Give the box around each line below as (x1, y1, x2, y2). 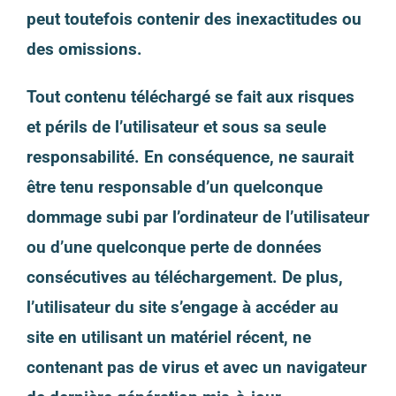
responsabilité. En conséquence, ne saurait (26, 146, 354, 167)
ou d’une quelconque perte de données (26, 236, 322, 257)
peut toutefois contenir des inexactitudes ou (26, 8, 362, 29)
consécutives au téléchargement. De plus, (26, 266, 343, 287)
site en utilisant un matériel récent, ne (26, 326, 311, 347)
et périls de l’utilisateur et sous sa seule (26, 116, 326, 137)
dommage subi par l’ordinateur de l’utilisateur (26, 206, 369, 227)
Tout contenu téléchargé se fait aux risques (26, 86, 354, 107)
